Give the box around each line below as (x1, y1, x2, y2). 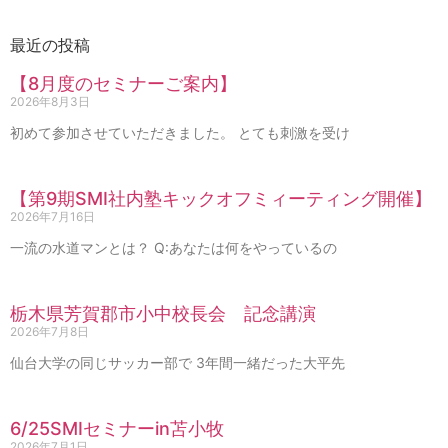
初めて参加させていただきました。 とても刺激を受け (10, 123, 350, 141)
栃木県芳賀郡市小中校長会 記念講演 (10, 302, 316, 324)
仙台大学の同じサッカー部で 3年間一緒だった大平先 (10, 353, 345, 371)
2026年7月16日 (10, 208, 95, 224)
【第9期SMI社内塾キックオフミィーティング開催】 (10, 187, 432, 209)
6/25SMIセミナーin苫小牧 (10, 417, 224, 439)
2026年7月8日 (10, 323, 89, 339)
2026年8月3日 (10, 93, 90, 109)
